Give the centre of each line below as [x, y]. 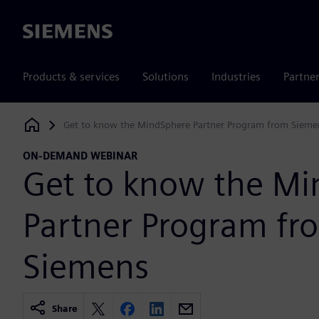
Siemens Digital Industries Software [101, 129]
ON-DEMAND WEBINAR [80, 156]
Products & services [71, 77]
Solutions [166, 77]
